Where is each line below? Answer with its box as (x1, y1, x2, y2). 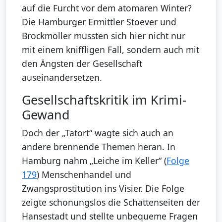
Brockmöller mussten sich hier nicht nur (22, 29, 185, 42)
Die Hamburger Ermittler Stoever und (22, 15, 176, 28)
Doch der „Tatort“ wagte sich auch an (22, 126, 173, 139)
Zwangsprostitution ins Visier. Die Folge (22, 182, 184, 194)
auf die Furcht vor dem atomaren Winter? (22, 1, 192, 14)
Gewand (22, 106, 70, 123)
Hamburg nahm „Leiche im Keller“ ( (22, 154, 166, 166)
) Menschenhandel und (37, 168, 131, 180)
